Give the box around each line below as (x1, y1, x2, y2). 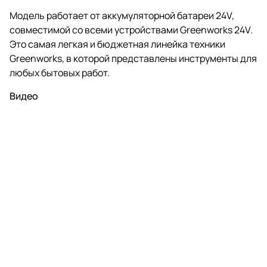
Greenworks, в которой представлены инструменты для (10, 51, 257, 65)
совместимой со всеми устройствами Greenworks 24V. (10, 23, 253, 36)
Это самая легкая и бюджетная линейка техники (10, 37, 225, 51)
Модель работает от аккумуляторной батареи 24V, (10, 8, 234, 22)
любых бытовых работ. (10, 66, 110, 79)
